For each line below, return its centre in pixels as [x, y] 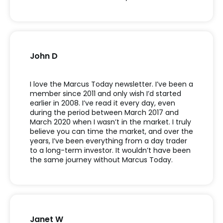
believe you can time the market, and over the [111, 131]
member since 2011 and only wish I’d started [106, 93]
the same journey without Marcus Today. [101, 160]
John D [44, 56]
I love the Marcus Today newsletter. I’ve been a [111, 84]
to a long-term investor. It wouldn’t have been [110, 150]
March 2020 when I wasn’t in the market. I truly [111, 122]
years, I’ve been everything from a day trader [109, 141]
